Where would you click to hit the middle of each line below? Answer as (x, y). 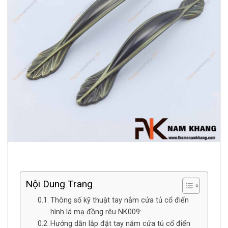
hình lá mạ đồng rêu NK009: (96, 212)
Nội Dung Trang (59, 184)
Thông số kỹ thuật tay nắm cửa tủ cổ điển (119, 201)
